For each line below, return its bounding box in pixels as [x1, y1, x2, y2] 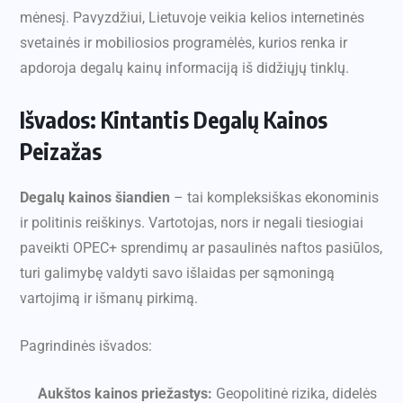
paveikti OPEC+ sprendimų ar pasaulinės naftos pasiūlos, [20, 239, 382, 257]
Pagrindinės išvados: [20, 337, 152, 355]
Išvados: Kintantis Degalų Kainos [20, 105, 327, 135]
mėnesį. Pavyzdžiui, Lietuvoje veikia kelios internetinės [20, 9, 364, 27]
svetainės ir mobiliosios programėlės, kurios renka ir [20, 34, 347, 52]
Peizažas [20, 137, 102, 166]
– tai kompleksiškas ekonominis [170, 189, 379, 207]
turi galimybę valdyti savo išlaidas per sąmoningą [20, 264, 335, 282]
